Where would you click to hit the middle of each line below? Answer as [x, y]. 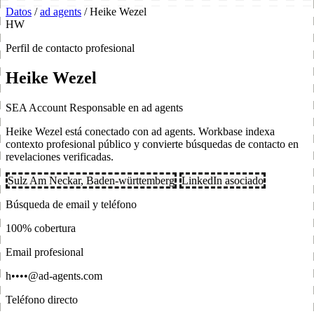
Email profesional [45, 252]
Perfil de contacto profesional [70, 48]
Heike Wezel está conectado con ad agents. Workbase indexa [140, 131]
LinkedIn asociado [223, 180]
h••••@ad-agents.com [54, 275]
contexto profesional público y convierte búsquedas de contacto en [152, 144]
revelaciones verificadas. [60, 156]
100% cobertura [41, 228]
